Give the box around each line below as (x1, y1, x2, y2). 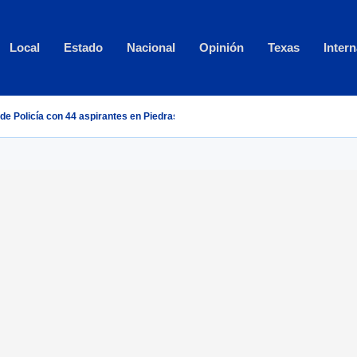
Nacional (127, 41, 175, 54)
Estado (64, 41, 103, 54)
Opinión (199, 41, 244, 54)
